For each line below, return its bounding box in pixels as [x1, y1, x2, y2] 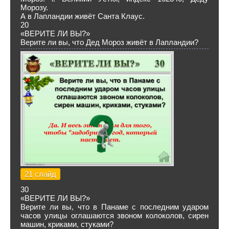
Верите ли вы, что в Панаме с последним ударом [20, 202, 209, 211]
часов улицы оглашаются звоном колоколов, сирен [20, 211, 209, 220]
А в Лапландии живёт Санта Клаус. [20, 12, 145, 20]
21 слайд [25, 170, 56, 178]
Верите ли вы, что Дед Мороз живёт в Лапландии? [20, 38, 198, 47]
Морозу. [20, 3, 48, 12]
